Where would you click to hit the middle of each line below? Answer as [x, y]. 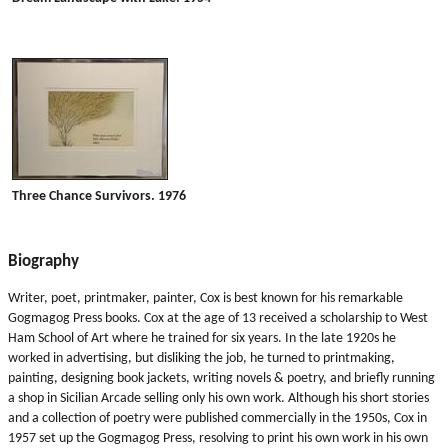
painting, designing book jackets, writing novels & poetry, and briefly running [221, 378]
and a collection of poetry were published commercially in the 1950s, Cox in [217, 418]
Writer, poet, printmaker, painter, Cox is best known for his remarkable [205, 298]
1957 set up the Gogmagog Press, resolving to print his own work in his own [218, 438]
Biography [43, 261]
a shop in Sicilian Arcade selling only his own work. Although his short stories [218, 398]
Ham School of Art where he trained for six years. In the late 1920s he [202, 338]
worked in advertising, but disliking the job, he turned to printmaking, [201, 358]
